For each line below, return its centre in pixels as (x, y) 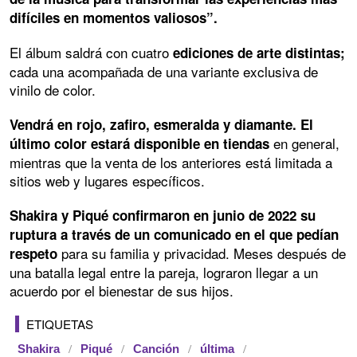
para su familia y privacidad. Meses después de (204, 253)
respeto (35, 253)
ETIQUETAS (60, 324)
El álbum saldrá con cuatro (91, 52)
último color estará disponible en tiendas (139, 143)
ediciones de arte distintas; (259, 52)
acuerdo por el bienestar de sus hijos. (122, 290)
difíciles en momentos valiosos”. (114, 17)
